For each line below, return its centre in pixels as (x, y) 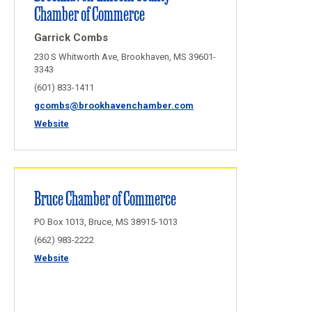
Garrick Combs (71, 38)
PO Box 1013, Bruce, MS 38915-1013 (106, 222)
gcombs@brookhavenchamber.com (114, 106)
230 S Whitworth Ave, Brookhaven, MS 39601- (125, 57)
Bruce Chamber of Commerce (105, 197)
